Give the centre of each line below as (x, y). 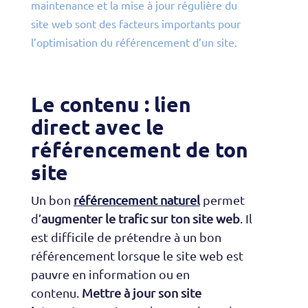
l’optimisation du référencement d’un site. (134, 42)
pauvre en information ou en (110, 274)
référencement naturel (136, 200)
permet (222, 200)
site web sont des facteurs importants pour (135, 24)
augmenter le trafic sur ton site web (140, 219)
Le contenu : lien (111, 104)
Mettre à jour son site (141, 293)
